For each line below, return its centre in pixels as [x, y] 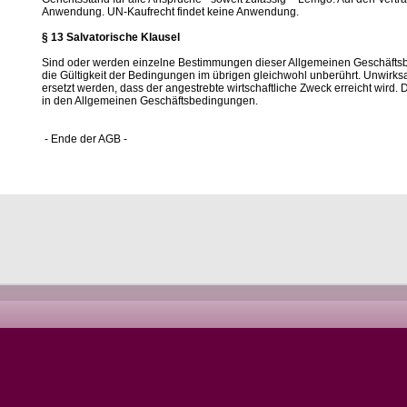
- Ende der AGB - [84, 139]
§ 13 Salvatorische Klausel [111, 37]
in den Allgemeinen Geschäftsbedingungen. [150, 101]
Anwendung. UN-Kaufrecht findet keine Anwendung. [170, 12]
